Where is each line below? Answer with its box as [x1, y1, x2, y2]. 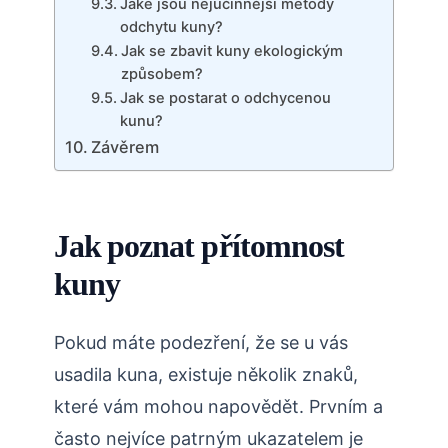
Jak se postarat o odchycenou [119, 89, 331, 108]
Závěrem [91, 137, 160, 158]
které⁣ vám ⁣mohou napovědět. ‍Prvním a [54, 396, 383, 418]
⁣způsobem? [120, 65, 203, 84]
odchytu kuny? [119, 18, 223, 37]
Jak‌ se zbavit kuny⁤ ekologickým [120, 42, 343, 61]
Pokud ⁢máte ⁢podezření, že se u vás [54, 332, 348, 354]
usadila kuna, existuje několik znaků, [54, 364, 358, 386]
